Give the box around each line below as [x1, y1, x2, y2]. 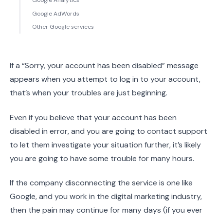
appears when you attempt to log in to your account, [10, 74, 200, 85]
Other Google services [32, 23, 94, 31]
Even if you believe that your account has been [10, 112, 177, 123]
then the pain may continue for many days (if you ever [10, 204, 202, 215]
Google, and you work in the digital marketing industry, [10, 191, 202, 201]
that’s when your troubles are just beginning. [10, 88, 167, 98]
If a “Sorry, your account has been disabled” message [10, 60, 199, 71]
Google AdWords [32, 9, 79, 18]
